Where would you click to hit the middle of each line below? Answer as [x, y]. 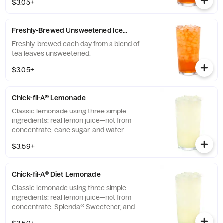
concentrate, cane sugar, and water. [68, 130]
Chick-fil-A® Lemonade [49, 98]
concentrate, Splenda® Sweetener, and [73, 207]
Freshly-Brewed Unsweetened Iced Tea [76, 30]
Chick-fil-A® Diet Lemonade [56, 174]
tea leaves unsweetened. [51, 53]
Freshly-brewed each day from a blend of [76, 44]
